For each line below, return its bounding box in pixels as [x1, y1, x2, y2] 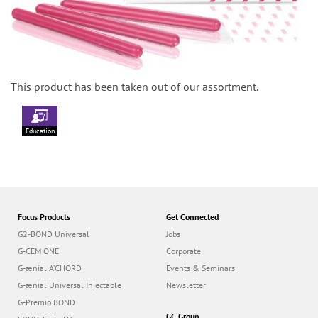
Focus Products [18, 212, 70, 223]
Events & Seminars [166, 263, 235, 274]
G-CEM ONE [18, 246, 59, 257]
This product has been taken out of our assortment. [11, 79, 258, 94]
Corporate [166, 246, 201, 257]
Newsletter [166, 280, 206, 291]
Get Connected [166, 212, 219, 223]
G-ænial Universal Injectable [18, 280, 121, 291]
